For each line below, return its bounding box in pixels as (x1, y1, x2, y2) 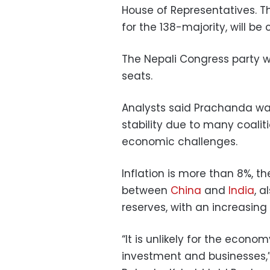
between (122, 183, 171, 198)
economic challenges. (122, 134, 237, 149)
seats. (122, 68, 152, 83)
